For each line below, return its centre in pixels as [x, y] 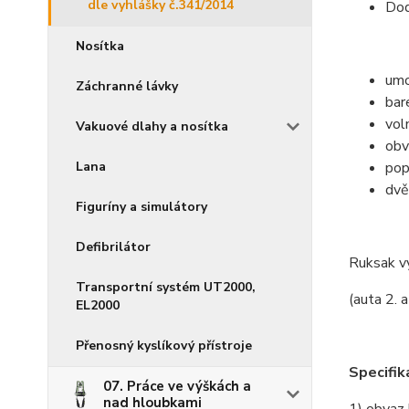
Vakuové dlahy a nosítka [152, 127]
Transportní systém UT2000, [166, 288]
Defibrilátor [113, 247]
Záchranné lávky [127, 87]
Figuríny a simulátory [142, 207]
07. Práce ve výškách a [177, 387]
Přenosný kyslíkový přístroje [164, 346]
